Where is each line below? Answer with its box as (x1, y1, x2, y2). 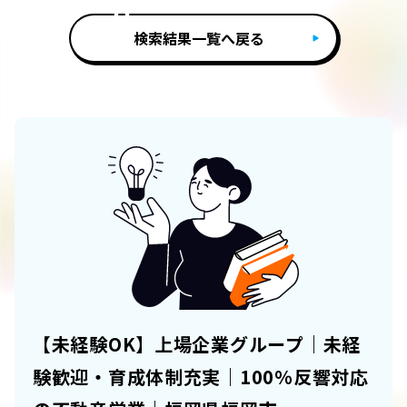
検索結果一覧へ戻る (134, 27, 264, 50)
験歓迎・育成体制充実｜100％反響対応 (33, 363, 369, 391)
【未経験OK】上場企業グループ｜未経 (33, 331, 361, 358)
